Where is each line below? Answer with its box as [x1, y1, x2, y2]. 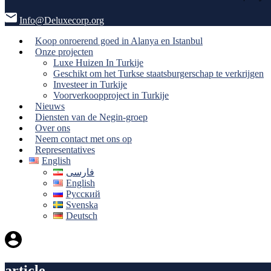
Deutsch [65, 211, 97, 221]
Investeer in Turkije [53, 79, 127, 90]
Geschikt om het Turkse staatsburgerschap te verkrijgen [53, 68, 264, 79]
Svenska [65, 200, 98, 210]
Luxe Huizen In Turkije [53, 57, 143, 68]
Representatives [35, 145, 95, 155]
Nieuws [35, 101, 65, 111]
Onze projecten [35, 47, 93, 57]
